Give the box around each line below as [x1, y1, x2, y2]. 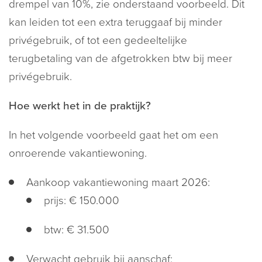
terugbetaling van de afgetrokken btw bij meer [9, 52, 232, 65]
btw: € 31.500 [44, 223, 109, 236]
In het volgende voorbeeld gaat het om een [9, 129, 218, 142]
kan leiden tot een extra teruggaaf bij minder [9, 16, 222, 29]
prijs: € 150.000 [44, 194, 119, 207]
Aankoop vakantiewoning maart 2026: [26, 176, 210, 189]
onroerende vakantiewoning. [9, 147, 147, 160]
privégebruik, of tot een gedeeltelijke [9, 34, 187, 47]
